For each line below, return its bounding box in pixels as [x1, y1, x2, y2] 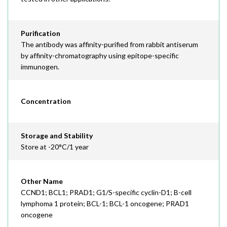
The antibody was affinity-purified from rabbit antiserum [21, 40, 198, 49]
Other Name [21, 177, 63, 185]
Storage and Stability [21, 131, 93, 140]
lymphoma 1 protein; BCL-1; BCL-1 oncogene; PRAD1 [21, 199, 189, 208]
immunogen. [21, 62, 59, 71]
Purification [21, 29, 60, 37]
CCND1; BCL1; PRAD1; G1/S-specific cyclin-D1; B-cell [21, 188, 192, 197]
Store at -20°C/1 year [21, 142, 89, 151]
